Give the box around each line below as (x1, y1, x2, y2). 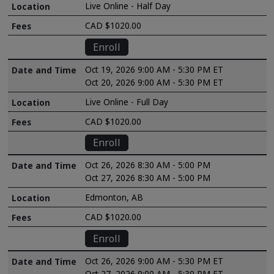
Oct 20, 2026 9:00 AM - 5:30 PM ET (85, 76, 224, 88)
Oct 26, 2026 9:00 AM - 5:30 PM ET (85, 254, 224, 267)
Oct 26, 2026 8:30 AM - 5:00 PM (85, 159, 211, 171)
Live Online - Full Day (85, 95, 169, 108)
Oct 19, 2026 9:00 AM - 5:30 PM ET (85, 63, 224, 75)
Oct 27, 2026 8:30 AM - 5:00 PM (85, 172, 211, 184)
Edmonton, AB (85, 191, 144, 204)
